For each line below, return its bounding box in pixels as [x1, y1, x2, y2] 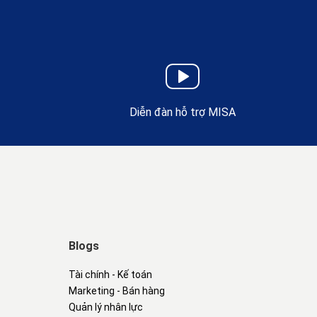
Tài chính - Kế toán [68, 269, 152, 281]
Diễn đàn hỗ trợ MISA [129, 105, 236, 120]
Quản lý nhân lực [68, 301, 143, 313]
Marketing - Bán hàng [68, 285, 165, 297]
